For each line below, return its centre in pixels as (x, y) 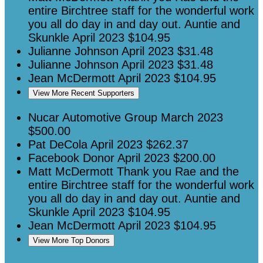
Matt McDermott (73, 172)
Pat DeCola (59, 145)
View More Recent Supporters (84, 93)
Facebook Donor (73, 158)
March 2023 (192, 118)
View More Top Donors (71, 241)
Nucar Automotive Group (95, 118)
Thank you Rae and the (178, 172)
